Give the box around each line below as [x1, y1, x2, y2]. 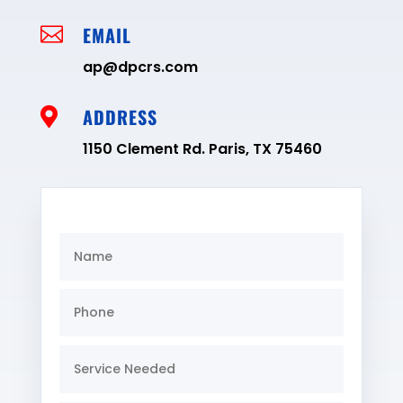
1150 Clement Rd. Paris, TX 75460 [82, 138, 322, 159]
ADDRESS [82, 103, 157, 130]
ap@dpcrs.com [82, 56, 198, 77]
